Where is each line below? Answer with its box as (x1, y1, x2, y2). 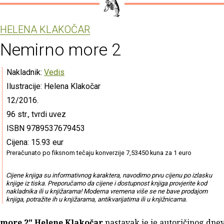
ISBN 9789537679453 (6, 123, 85, 133)
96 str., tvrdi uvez (6, 109, 66, 119)
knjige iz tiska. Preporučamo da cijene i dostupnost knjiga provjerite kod (5, 179, 207, 187)
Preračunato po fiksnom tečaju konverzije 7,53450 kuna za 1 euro (6, 148, 191, 156)
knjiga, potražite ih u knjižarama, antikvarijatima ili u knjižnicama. (5, 195, 187, 203)
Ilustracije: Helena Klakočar (6, 81, 100, 91)
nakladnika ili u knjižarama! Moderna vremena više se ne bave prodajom (5, 187, 207, 195)
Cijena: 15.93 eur (6, 137, 63, 147)
